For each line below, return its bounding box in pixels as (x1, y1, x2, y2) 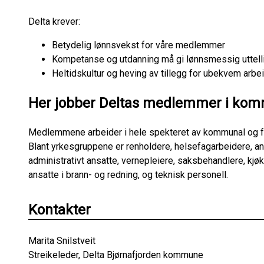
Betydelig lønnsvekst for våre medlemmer (52, 39, 225, 51)
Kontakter (28, 202, 91, 219)
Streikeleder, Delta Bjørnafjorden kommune (28, 249, 203, 261)
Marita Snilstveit (28, 235, 95, 247)
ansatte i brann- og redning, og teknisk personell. (28, 169, 228, 181)
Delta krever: (28, 16, 80, 28)
